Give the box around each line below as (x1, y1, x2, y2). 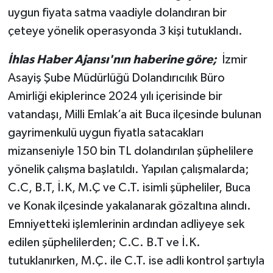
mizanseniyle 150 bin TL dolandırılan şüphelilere (7, 144, 253, 157)
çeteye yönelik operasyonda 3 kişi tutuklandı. (7, 24, 243, 37)
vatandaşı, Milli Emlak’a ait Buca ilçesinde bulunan (7, 108, 261, 121)
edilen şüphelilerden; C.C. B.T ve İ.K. (7, 236, 200, 249)
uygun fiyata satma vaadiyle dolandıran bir (7, 6, 227, 19)
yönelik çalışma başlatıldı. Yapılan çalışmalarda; (7, 163, 249, 175)
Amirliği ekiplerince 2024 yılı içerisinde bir (7, 90, 222, 102)
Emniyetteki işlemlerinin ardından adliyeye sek (7, 218, 244, 230)
